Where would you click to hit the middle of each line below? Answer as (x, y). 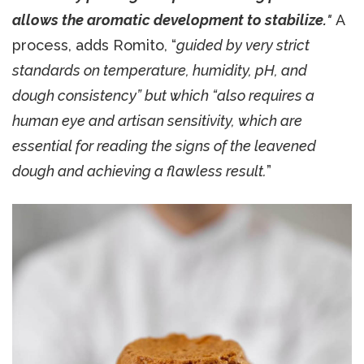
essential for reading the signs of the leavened (164, 145)
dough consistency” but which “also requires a (163, 95)
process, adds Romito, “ (94, 45)
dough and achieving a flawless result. (139, 171)
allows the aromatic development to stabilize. (169, 19)
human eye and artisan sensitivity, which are (157, 120)
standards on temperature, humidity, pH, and (160, 70)
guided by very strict (243, 45)
